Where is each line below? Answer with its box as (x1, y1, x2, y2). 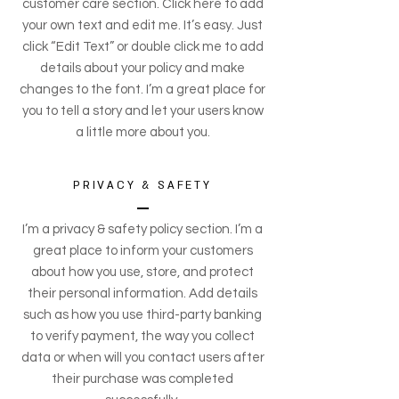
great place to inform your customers (32, 244, 253, 258)
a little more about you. (75, 126, 210, 140)
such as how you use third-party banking (23, 308, 262, 322)
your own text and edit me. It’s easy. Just (22, 19, 263, 33)
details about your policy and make (40, 61, 245, 76)
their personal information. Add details (28, 287, 257, 301)
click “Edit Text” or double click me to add (21, 40, 264, 54)
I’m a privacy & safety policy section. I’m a (22, 223, 263, 237)
